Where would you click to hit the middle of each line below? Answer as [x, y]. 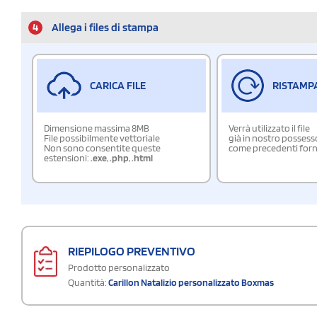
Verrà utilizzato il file [270, 128]
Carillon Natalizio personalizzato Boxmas [191, 282]
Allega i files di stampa [105, 27]
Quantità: [87, 282]
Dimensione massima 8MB [97, 128]
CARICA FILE [118, 85]
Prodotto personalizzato [119, 267]
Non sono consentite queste [102, 148]
